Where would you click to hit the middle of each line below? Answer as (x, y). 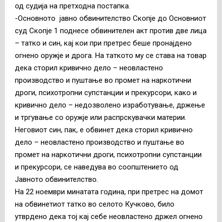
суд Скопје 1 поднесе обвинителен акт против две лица (111, 30)
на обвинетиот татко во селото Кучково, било (95, 204)
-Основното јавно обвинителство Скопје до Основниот (111, 18)
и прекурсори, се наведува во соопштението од (97, 167)
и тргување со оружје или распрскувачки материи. (101, 117)
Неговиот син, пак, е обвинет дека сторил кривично (104, 130)
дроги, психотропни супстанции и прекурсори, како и (106, 92)
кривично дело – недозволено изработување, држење (110, 105)
